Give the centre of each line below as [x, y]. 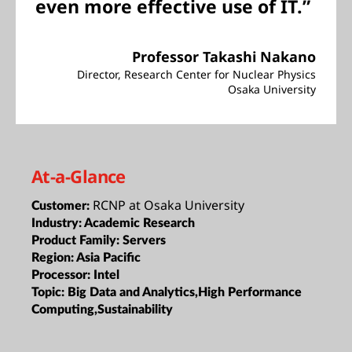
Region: [54, 257]
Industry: [58, 223]
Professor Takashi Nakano [224, 57]
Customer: [62, 205]
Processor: [62, 275]
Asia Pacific [108, 257]
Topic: [49, 292]
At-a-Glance [79, 176]
